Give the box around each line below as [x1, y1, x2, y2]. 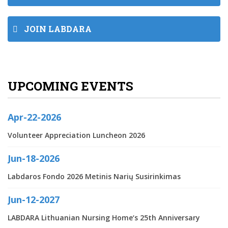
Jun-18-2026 [8, 152, 60, 164]
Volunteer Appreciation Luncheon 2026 [8, 130, 145, 140]
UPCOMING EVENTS [8, 77, 133, 94]
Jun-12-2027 [8, 193, 60, 206]
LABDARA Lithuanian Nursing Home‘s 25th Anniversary [8, 212, 200, 222]
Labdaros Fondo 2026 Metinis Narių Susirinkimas [8, 171, 181, 181]
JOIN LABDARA [18, 23, 92, 34]
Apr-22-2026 [8, 110, 61, 123]
